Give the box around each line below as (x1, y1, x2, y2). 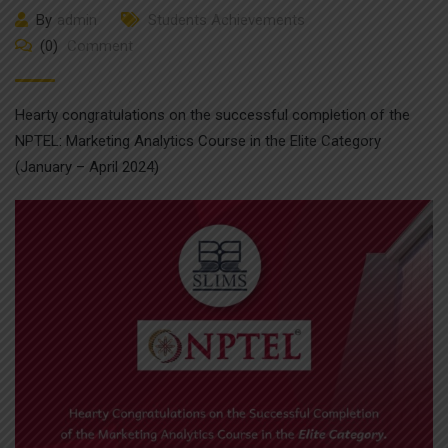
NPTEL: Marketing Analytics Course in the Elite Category (15, 132, 381, 150)
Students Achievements (148, 11, 305, 29)
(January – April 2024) (15, 158, 159, 176)
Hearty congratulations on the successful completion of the (15, 106, 410, 124)
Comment (63, 37, 133, 55)
